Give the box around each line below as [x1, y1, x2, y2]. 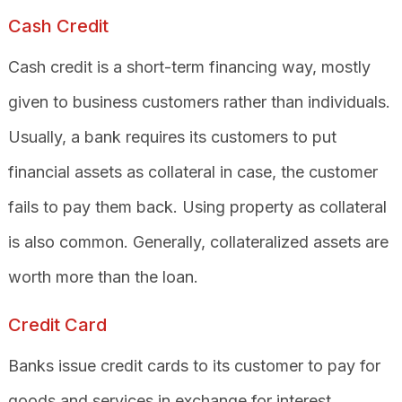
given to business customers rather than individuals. [7, 92, 390, 111]
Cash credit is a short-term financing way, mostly [7, 57, 371, 76]
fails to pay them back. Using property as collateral [7, 197, 387, 216]
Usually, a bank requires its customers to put [7, 127, 336, 146]
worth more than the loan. [7, 267, 198, 286]
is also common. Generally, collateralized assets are [7, 232, 389, 251]
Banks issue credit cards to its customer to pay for [7, 355, 380, 375]
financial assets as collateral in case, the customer [7, 162, 378, 181]
